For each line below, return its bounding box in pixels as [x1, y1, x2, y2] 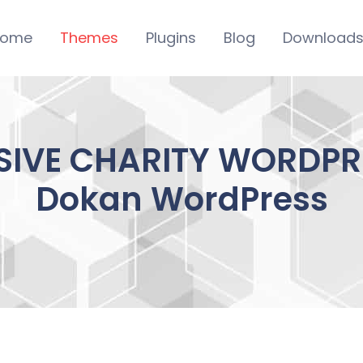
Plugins [145, 27, 196, 48]
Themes [59, 27, 118, 48]
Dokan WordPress [35, 176, 328, 222]
